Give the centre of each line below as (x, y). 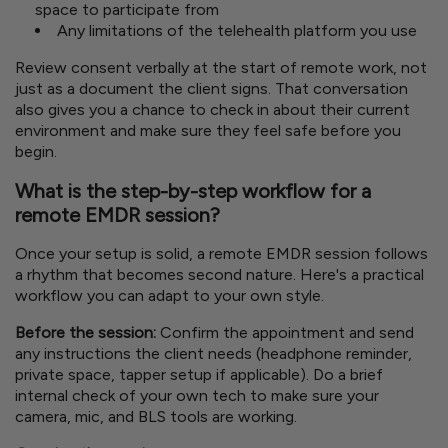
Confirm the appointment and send (287, 333)
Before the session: (85, 333)
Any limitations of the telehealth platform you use (237, 31)
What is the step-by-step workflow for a (193, 190)
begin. (36, 152)
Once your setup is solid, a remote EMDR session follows (221, 254)
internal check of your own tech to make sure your (197, 396)
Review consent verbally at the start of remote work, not (221, 68)
